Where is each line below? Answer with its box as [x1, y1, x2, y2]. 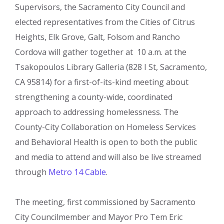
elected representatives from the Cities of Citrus [15, 16, 195, 27]
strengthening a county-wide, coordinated [15, 91, 172, 102]
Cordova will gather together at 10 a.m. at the [15, 46, 186, 57]
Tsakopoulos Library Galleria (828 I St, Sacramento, [15, 61, 207, 72]
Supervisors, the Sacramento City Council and [15, 1, 185, 12]
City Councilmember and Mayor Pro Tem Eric [15, 211, 182, 222]
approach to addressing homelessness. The [15, 106, 178, 117]
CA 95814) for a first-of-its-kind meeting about [15, 76, 188, 87]
